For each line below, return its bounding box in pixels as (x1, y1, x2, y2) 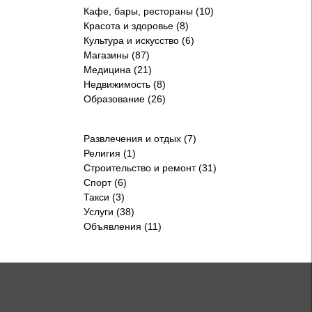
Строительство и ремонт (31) (84, 162, 217, 173)
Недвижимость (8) (84, 79, 166, 90)
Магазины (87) (84, 49, 150, 61)
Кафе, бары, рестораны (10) (84, 6, 214, 17)
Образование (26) (84, 93, 166, 104)
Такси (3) (84, 192, 125, 203)
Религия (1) (84, 148, 136, 159)
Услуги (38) (84, 206, 135, 217)
